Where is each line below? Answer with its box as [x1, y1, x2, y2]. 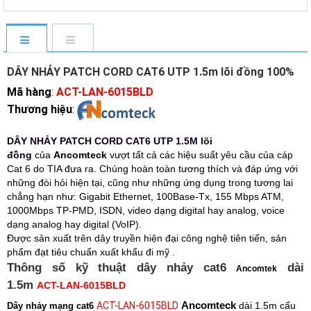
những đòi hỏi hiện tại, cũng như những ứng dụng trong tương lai [7, 177, 293, 188]
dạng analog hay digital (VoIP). [7, 219, 142, 230]
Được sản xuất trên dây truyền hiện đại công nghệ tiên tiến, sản [7, 233, 287, 244]
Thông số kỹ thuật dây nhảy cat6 [7, 261, 237, 274]
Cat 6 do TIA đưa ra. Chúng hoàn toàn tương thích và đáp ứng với [7, 163, 298, 174]
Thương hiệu [7, 103, 72, 117]
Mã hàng [7, 85, 51, 99]
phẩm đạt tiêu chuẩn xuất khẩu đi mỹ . [7, 246, 175, 258]
